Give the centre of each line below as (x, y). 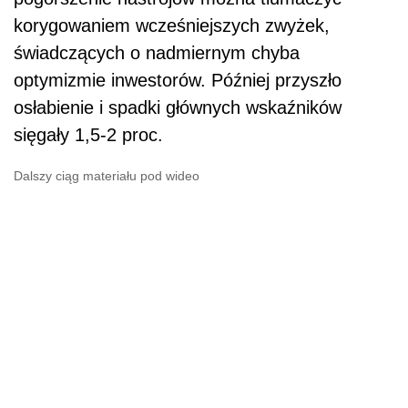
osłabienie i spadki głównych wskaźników (178, 107)
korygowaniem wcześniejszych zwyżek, (172, 25)
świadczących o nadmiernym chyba (157, 52)
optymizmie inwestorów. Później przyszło (178, 80)
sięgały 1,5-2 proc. (88, 134)
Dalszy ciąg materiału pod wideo (107, 175)
